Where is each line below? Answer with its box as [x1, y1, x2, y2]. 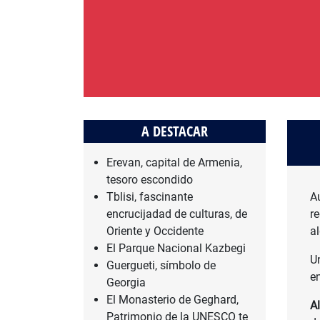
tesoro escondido [106, 173, 193, 187]
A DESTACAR [141, 121, 208, 141]
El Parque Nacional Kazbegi [106, 241, 246, 256]
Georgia [106, 276, 146, 290]
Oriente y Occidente [106, 224, 204, 239]
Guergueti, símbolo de [106, 259, 216, 273]
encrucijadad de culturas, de [106, 207, 247, 221]
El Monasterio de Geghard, [106, 293, 239, 307]
